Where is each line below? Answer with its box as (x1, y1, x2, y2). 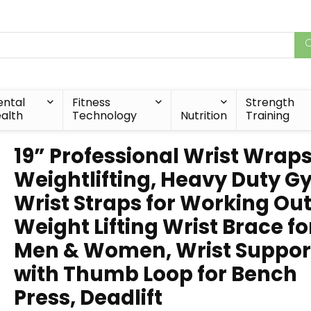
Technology (72, 108, 137, 124)
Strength (245, 94, 294, 110)
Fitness (72, 94, 110, 110)
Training (245, 108, 289, 124)
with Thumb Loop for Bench (14, 260, 297, 288)
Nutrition (180, 108, 227, 124)
